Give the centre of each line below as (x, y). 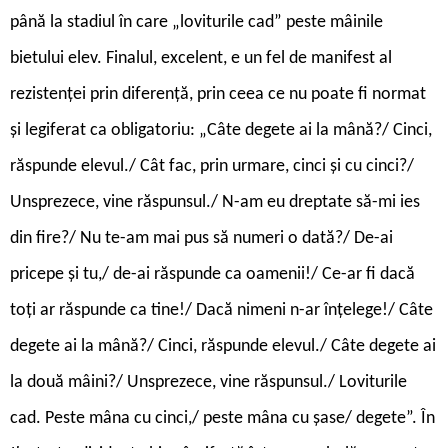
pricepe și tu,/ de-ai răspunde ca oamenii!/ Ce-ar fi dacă (212, 274)
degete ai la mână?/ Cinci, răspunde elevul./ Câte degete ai (223, 346)
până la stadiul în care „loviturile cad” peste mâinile (196, 22)
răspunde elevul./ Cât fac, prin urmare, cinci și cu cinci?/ (212, 166)
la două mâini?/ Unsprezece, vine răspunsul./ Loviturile (208, 382)
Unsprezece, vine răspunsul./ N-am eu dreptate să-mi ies (215, 202)
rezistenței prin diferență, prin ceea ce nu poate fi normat (218, 94)
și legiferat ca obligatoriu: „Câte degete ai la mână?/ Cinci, (221, 130)
